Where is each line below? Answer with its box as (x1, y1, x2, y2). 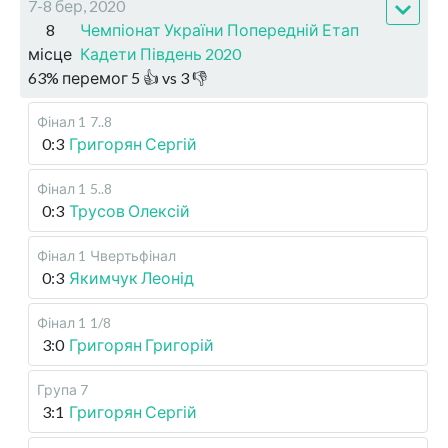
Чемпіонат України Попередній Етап (80, 20, 359, 39)
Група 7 (37, 381, 88, 398)
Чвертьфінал (90, 247, 176, 264)
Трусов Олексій (69, 201, 190, 220)
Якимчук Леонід (69, 268, 194, 287)
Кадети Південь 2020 (80, 44, 241, 63)
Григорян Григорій (69, 335, 214, 354)
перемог (62, 68, 128, 87)
